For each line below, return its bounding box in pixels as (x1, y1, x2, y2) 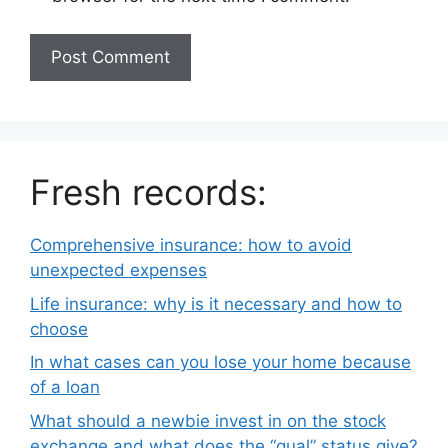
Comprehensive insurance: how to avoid (30, 235, 352, 256)
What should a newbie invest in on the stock (30, 410, 386, 431)
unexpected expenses (30, 260, 207, 281)
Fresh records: (30, 171, 267, 214)
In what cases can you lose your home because (30, 352, 411, 373)
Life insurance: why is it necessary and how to (30, 293, 402, 314)
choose (30, 318, 88, 339)
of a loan (30, 377, 100, 398)
